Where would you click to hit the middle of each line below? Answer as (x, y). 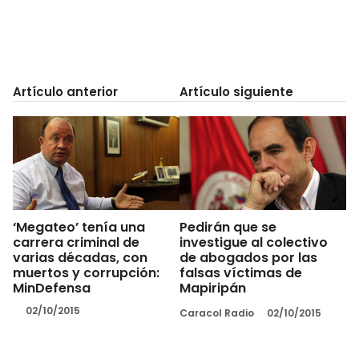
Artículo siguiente (236, 92)
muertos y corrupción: (86, 272)
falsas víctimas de (241, 272)
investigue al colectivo (254, 242)
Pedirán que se (228, 227)
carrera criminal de (76, 242)
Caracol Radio (217, 313)
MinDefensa (52, 288)
